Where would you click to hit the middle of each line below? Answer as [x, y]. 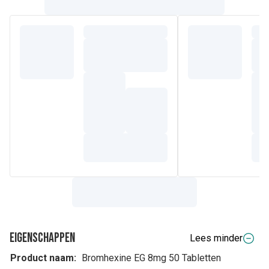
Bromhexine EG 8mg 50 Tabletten [151, 258]
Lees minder [216, 238]
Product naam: [43, 258]
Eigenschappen [42, 238]
